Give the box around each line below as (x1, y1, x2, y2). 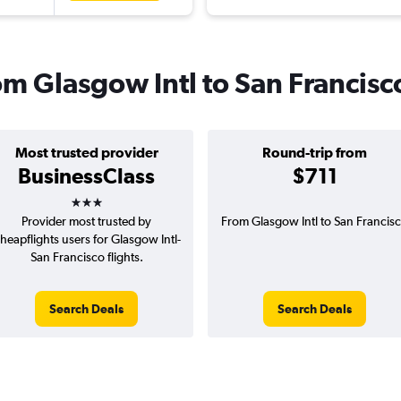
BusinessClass (18, 163, 155, 189)
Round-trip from (262, 144, 367, 161)
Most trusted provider (14, 144, 158, 161)
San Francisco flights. (30, 250, 143, 265)
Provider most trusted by (21, 214, 151, 229)
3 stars (69, 183, 135, 209)
